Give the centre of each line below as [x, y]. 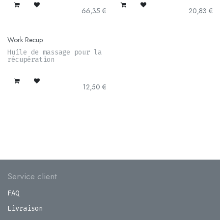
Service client [32, 176]
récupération [31, 60]
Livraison [25, 208]
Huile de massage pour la [55, 53]
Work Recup [25, 40]
